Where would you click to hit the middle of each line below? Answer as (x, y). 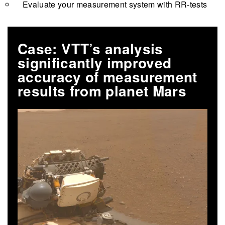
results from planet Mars (102, 90)
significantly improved (95, 62)
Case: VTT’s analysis (90, 48)
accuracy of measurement (107, 76)
